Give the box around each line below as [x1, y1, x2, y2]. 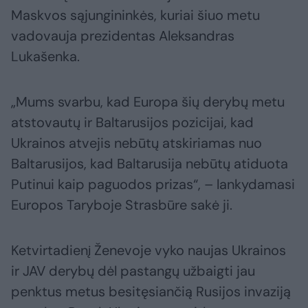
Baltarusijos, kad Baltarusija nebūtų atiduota [11, 155, 288, 173]
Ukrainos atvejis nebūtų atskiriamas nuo [11, 134, 262, 153]
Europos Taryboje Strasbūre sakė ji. [11, 196, 232, 214]
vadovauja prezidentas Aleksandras [11, 27, 234, 45]
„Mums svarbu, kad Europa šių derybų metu [11, 93, 285, 111]
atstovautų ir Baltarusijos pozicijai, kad [11, 113, 254, 132]
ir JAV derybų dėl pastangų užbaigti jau [11, 262, 255, 280]
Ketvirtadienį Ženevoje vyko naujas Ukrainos [11, 241, 286, 260]
